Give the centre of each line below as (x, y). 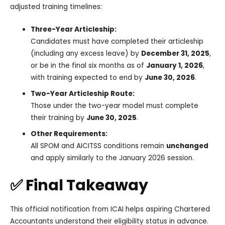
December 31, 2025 (176, 54)
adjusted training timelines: (56, 7)
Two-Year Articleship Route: (83, 94)
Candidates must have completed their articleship (117, 42)
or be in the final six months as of (89, 66)
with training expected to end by (88, 78)
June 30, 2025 (112, 118)
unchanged (188, 146)
